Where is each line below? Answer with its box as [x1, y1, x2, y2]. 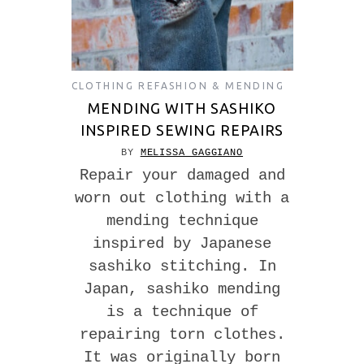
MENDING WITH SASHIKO [88, 100, 276, 117]
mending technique [106, 212, 258, 231]
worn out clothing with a [75, 189, 289, 208]
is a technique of [106, 303, 258, 322]
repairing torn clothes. [79, 326, 285, 344]
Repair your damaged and [79, 167, 285, 185]
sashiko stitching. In [88, 258, 276, 276]
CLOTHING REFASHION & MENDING [71, 80, 285, 92]
